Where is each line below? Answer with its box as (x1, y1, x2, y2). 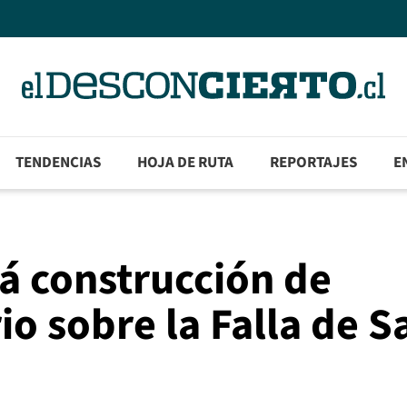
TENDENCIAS (15, 152, 102, 174)
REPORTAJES (270, 152, 358, 174)
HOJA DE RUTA (137, 152, 234, 174)
